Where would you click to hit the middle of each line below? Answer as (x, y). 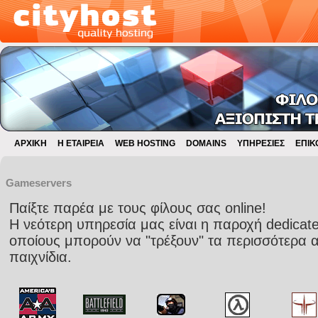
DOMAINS (206, 143)
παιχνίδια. (40, 257)
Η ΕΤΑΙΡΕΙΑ (81, 143)
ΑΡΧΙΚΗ (31, 143)
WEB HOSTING (145, 143)
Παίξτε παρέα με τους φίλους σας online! (137, 208)
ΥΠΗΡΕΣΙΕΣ (261, 143)
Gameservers (38, 183)
